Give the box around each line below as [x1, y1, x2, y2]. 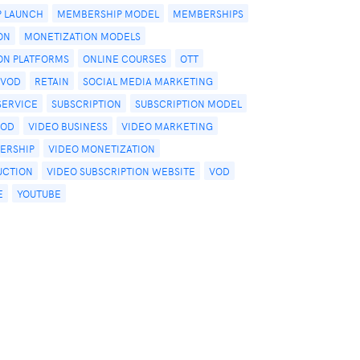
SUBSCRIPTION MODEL [135, 96, 242, 110]
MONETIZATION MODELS [24, 29, 141, 43]
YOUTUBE [17, 186, 61, 200]
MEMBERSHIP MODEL [57, 6, 159, 20]
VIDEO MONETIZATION [48, 141, 155, 155]
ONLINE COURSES [83, 51, 166, 65]
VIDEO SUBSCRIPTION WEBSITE [47, 164, 195, 178]
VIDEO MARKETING [121, 119, 213, 133]
